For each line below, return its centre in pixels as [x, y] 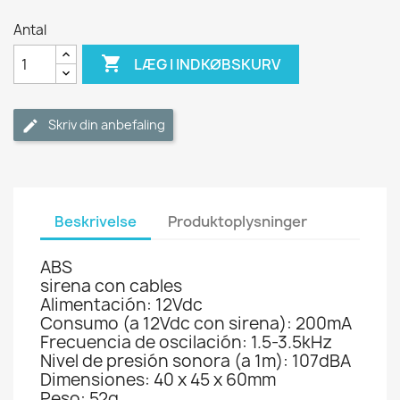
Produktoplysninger [238, 221]
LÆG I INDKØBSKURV [208, 64]
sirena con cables [111, 286]
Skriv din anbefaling [107, 125]
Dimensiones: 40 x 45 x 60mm [158, 379]
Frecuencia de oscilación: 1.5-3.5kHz [186, 342]
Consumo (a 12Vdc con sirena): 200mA [196, 323]
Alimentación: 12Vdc [121, 304]
